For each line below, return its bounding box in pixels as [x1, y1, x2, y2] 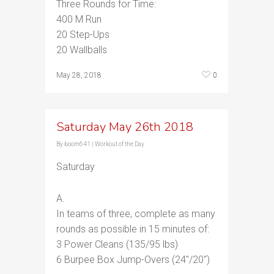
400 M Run [56, 13, 102, 25]
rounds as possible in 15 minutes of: [56, 223, 209, 235]
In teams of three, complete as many [56, 208, 215, 220]
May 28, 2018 [56, 71, 102, 80]
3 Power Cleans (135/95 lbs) [56, 239, 178, 250]
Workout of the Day [95, 141, 144, 147]
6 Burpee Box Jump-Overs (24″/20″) [56, 254, 210, 265]
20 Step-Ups [56, 29, 109, 40]
